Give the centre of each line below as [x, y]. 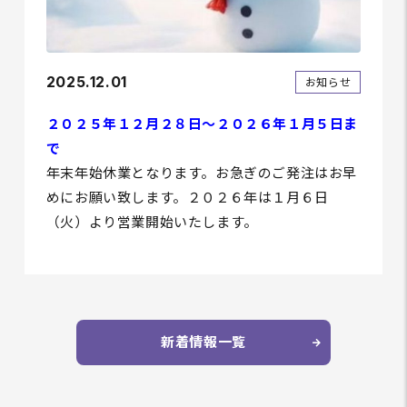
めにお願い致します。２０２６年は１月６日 [187, 197]
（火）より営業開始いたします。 [152, 222]
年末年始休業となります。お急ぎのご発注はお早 [202, 173]
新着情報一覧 [203, 342]
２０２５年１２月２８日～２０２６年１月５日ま [202, 124]
